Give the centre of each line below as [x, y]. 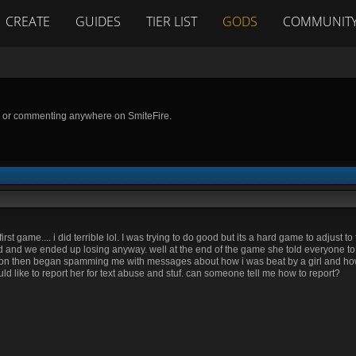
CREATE [28, 21]
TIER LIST [172, 21]
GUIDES [98, 21]
